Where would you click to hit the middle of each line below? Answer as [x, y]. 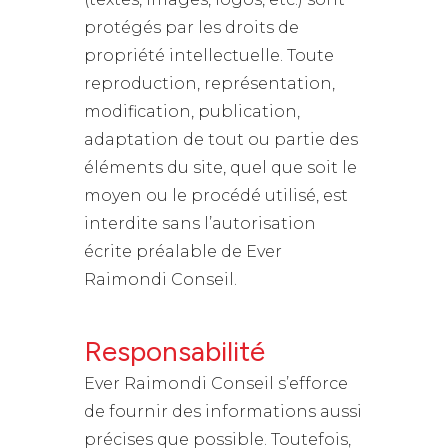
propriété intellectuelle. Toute [209, 55]
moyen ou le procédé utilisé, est [216, 195]
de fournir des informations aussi [223, 411]
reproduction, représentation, [209, 83]
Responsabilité [174, 351]
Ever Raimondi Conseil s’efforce [216, 383]
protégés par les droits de [191, 27]
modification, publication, [192, 111]
